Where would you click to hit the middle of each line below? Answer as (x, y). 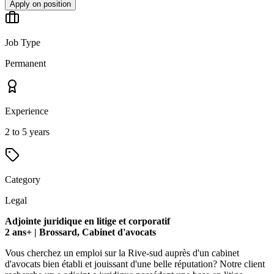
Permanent (25, 64)
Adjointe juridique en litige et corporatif (89, 221)
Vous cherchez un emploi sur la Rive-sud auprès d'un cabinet (122, 253)
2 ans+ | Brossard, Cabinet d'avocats (80, 232)
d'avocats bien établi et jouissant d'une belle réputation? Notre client (135, 264)
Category (23, 180)
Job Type (23, 43)
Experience (27, 111)
